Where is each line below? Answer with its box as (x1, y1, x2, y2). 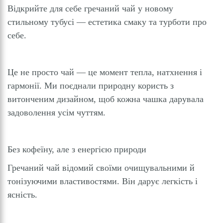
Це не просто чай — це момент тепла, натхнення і (7, 67, 202, 78)
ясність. (7, 190, 37, 200)
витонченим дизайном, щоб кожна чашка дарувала (7, 94, 204, 105)
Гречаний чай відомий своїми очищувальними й (7, 163, 195, 173)
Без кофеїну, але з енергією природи (7, 144, 146, 155)
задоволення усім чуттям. (7, 108, 106, 118)
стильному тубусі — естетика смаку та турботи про (7, 17, 207, 27)
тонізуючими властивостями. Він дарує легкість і (7, 176, 198, 187)
